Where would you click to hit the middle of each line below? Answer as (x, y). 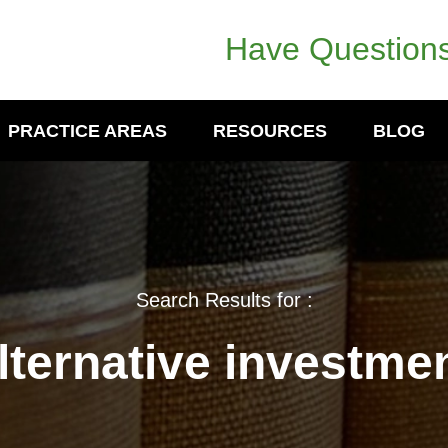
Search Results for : (224, 300)
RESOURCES (270, 131)
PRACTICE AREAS (87, 131)
